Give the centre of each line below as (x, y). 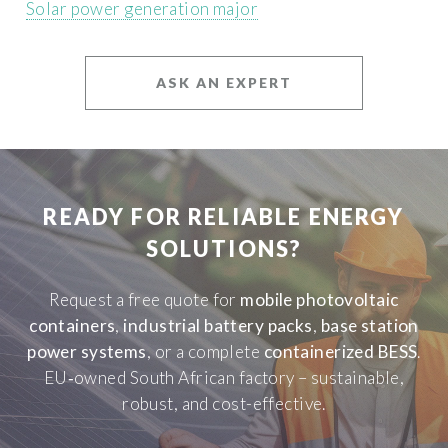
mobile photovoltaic (319, 300)
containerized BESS (340, 352)
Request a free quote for (145, 300)
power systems (87, 352)
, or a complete (205, 352)
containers (72, 326)
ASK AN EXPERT (223, 83)
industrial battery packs (218, 326)
